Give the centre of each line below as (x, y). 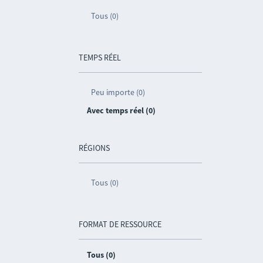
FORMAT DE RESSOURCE (120, 224)
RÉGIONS (95, 148)
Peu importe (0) (118, 92)
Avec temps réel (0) (122, 110)
